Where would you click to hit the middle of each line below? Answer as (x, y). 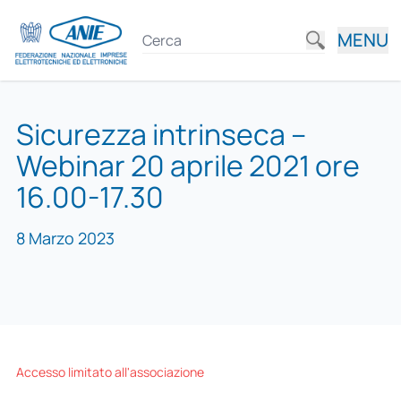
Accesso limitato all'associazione (110, 371)
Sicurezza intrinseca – (161, 134)
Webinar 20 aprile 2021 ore (188, 166)
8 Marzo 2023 (65, 239)
